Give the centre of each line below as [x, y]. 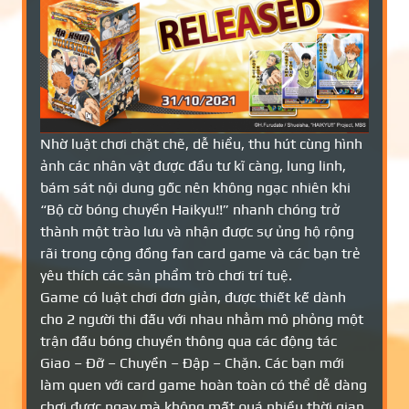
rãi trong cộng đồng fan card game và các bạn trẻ [200, 253]
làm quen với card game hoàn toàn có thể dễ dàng [204, 385]
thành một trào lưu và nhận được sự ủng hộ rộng [197, 231]
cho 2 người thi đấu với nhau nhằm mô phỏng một [202, 319]
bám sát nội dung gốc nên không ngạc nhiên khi [195, 188]
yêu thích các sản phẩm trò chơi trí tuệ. [166, 275]
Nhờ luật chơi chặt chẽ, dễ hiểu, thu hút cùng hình [201, 144]
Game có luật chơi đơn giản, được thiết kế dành [193, 297]
